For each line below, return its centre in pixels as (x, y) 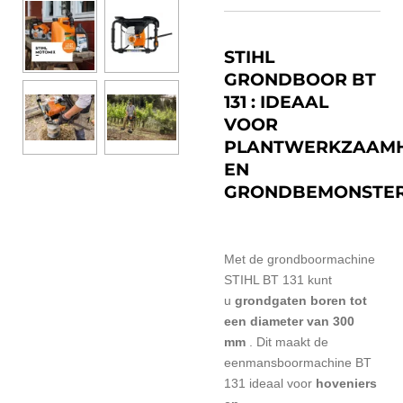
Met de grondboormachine (300, 259)
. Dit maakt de (289, 342)
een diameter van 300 (289, 321)
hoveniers (346, 383)
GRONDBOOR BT (300, 80)
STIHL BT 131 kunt (278, 280)
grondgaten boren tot (301, 300)
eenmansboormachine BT (298, 363)
